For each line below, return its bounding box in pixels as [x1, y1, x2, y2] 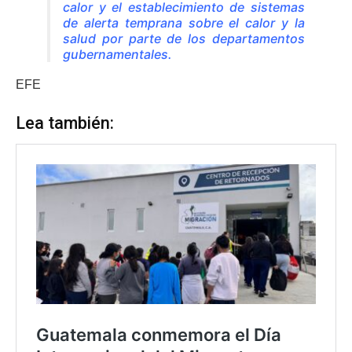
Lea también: [16, 113, 114, 134]
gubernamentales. [63, 46, 175, 62]
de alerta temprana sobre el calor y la [63, 14, 305, 31]
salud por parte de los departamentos [63, 30, 305, 46]
